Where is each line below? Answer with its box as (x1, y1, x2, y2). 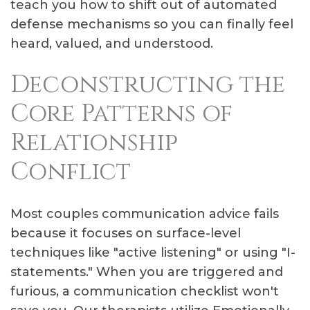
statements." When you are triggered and (10, 264, 283, 280)
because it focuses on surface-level (10, 226, 241, 241)
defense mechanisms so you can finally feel (10, 17, 293, 32)
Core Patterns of (10, 98, 232, 130)
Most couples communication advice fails (10, 206, 279, 221)
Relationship (10, 127, 178, 159)
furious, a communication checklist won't (10, 284, 279, 299)
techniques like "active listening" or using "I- (10, 245, 295, 260)
